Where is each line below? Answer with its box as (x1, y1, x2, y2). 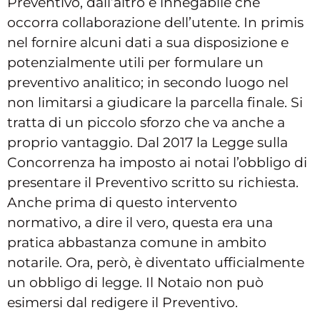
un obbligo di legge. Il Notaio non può (7, 274, 264, 291)
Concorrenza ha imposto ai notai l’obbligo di (7, 154, 307, 171)
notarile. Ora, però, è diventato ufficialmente (7, 254, 304, 271)
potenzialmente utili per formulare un (7, 54, 264, 71)
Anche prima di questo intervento (7, 194, 237, 211)
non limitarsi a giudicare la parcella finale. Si (7, 94, 303, 111)
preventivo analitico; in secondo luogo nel (7, 74, 289, 91)
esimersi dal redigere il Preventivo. (7, 294, 238, 311)
